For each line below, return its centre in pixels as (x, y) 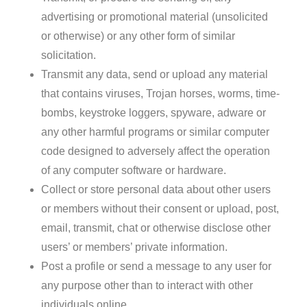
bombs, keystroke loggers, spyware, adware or (153, 112)
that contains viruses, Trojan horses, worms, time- (160, 93)
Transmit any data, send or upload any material (155, 74)
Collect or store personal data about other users (156, 189)
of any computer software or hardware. (134, 170)
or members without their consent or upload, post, (160, 208)
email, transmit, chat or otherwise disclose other (156, 228)
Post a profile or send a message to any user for (156, 266)
